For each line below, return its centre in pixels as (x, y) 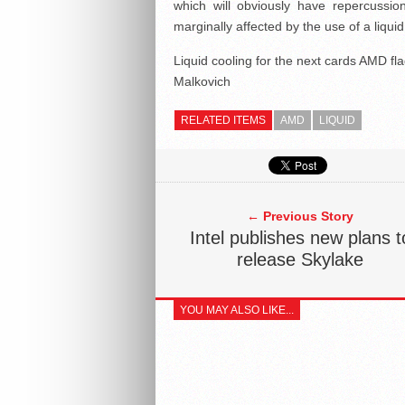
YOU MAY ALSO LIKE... (237, 310)
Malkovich (202, 81)
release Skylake (300, 259)
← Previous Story (300, 216)
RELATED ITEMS (223, 120)
